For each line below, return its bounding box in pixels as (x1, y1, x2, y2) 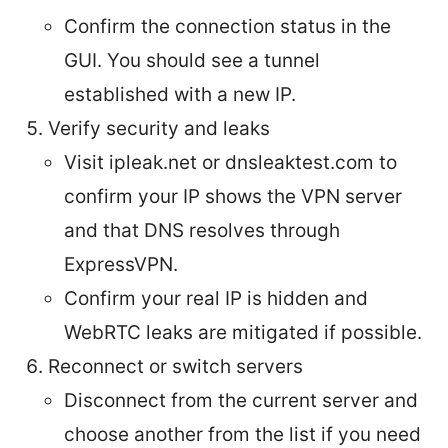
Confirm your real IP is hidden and (64, 286, 368, 310)
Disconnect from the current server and (64, 388, 418, 412)
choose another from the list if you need (64, 422, 421, 446)
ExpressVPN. (64, 252, 178, 276)
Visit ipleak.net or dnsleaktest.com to (64, 150, 397, 174)
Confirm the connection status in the (64, 14, 391, 38)
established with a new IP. (64, 82, 296, 106)
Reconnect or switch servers (48, 354, 303, 378)
